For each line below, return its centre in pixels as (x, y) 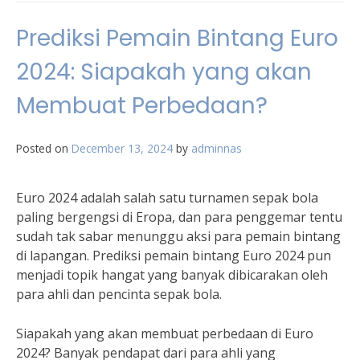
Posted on (44, 148)
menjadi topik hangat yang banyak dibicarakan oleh (172, 275)
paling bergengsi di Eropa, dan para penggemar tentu (179, 217)
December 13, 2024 (122, 148)
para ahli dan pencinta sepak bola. (119, 294)
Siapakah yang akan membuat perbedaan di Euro (165, 333)
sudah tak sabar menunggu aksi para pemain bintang (178, 236)
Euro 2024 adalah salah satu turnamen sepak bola (167, 198)
